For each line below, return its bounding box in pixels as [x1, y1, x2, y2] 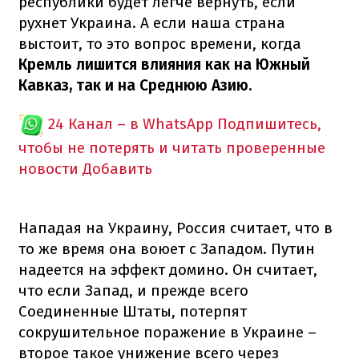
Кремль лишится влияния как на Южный [18, 54, 310, 74]
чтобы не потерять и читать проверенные [18, 138, 325, 157]
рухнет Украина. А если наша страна [18, 13, 285, 32]
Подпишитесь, [217, 114, 321, 133]
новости [18, 159, 79, 178]
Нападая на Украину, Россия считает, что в [18, 218, 333, 237]
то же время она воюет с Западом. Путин [18, 239, 315, 258]
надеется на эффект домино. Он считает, [18, 260, 317, 279]
